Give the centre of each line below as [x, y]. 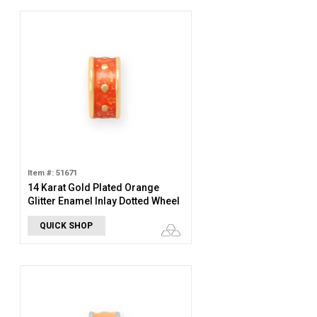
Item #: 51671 [52, 173]
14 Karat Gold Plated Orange [93, 188]
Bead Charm [56, 214]
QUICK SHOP [67, 226]
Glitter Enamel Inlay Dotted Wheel [103, 201]
